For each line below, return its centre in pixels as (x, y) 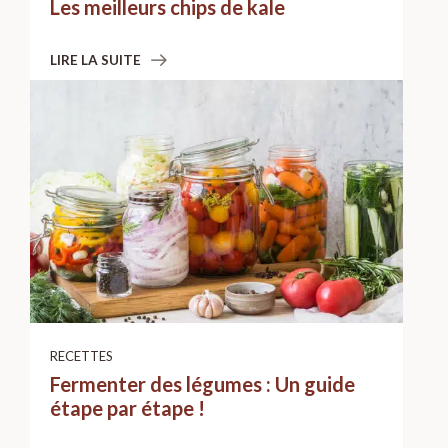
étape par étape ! (127, 407)
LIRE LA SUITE (95, 60)
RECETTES (81, 355)
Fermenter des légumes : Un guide (202, 383)
